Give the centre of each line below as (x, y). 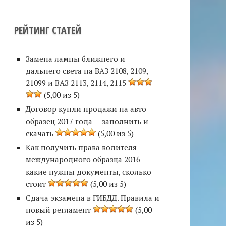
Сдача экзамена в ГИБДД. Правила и (92, 198)
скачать (39, 133)
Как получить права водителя (81, 147)
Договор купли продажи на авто (86, 109)
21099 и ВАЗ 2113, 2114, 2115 (76, 83)
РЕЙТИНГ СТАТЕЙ (48, 30)
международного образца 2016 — (87, 159)
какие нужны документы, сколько (88, 172)
